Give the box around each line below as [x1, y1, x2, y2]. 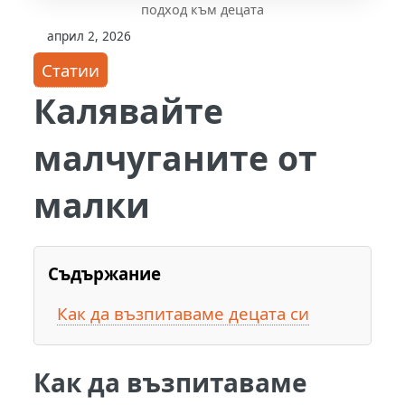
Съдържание [48, 261, 162, 285]
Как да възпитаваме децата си [56, 301, 309, 325]
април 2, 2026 [47, 26, 132, 44]
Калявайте [33, 87, 224, 134]
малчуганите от [33, 134, 318, 181]
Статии [42, 58, 100, 81]
